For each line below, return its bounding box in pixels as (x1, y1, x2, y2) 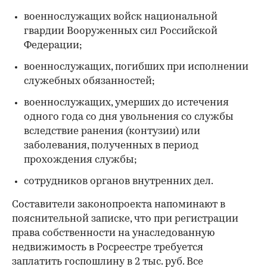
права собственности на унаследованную (12, 228, 215, 238)
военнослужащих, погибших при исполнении (24, 61, 249, 72)
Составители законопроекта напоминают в (12, 199, 225, 210)
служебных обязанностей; (24, 76, 155, 86)
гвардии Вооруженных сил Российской (24, 26, 218, 36)
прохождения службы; (24, 154, 137, 165)
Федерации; (24, 40, 82, 51)
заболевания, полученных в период (24, 140, 198, 151)
